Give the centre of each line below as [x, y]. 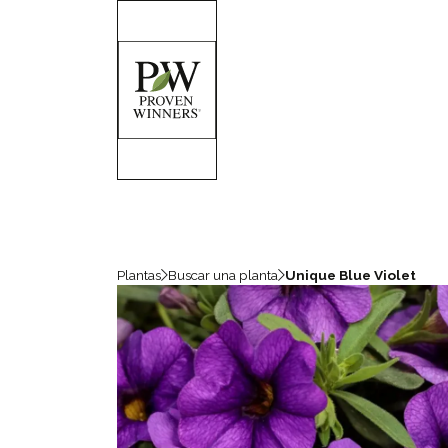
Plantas [139, 275]
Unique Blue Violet [350, 275]
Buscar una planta [223, 275]
